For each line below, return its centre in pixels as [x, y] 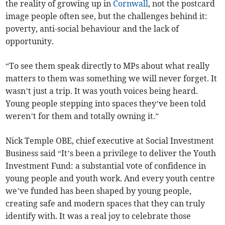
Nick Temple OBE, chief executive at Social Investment [110, 141]
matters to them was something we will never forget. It [111, 79]
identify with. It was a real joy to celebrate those [98, 216]
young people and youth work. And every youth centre [110, 179]
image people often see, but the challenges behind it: [107, 16]
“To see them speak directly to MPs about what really [108, 66]
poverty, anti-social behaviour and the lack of [92, 29]
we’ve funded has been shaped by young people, [99, 191]
